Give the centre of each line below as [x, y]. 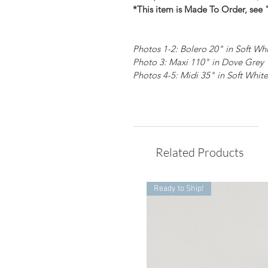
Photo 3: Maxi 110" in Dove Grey [198, 62]
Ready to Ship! [179, 189]
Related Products [200, 153]
